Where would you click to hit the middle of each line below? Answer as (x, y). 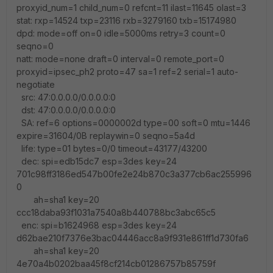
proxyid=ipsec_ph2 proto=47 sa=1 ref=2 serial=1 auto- (127, 71)
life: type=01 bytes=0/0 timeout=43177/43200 (112, 148)
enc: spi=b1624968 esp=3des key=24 (97, 225)
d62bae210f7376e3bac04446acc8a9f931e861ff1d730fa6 (133, 238)
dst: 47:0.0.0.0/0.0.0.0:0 (66, 110)
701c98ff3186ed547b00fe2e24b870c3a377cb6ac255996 (134, 174)
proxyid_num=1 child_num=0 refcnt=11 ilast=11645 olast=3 (131, 7)
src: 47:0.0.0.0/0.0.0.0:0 (66, 97)
